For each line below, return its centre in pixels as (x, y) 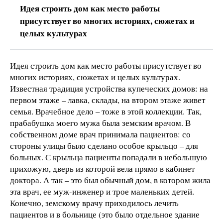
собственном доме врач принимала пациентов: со (100, 134)
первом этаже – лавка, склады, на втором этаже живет (108, 100)
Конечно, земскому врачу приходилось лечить (94, 203)
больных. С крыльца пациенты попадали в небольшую (109, 157)
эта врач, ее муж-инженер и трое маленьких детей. (102, 191)
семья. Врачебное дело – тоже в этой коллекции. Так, (106, 111)
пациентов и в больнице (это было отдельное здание (105, 214)
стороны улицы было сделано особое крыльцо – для (104, 145)
